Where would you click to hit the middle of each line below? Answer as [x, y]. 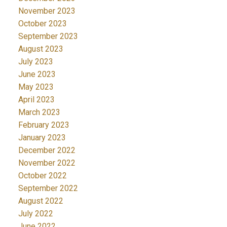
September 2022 [48, 188]
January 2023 [42, 138]
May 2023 [36, 87]
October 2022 [42, 176]
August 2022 [41, 201]
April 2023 [36, 100]
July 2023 [35, 62]
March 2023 [39, 112]
